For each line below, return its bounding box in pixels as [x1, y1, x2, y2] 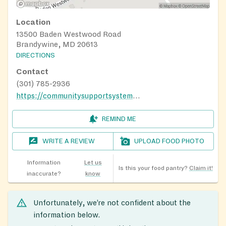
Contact [16, 67, 48, 76]
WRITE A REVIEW [42, 137, 95, 145]
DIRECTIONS [16, 51, 55, 59]
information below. [33, 210, 100, 219]
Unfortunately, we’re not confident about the [33, 198, 191, 207]
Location [16, 18, 50, 26]
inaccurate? [26, 170, 61, 177]
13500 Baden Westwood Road [16, 30, 121, 38]
